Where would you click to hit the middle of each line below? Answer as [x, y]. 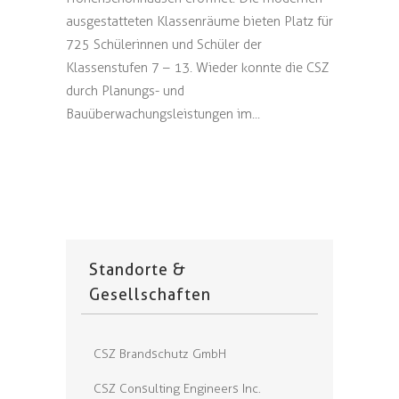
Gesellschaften [150, 294]
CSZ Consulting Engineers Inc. [177, 389]
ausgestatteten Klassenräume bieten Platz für [199, 21]
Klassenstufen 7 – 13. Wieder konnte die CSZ [197, 68]
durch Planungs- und [125, 91]
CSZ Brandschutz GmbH [160, 354]
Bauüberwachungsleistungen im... [163, 114]
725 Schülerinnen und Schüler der [164, 45]
